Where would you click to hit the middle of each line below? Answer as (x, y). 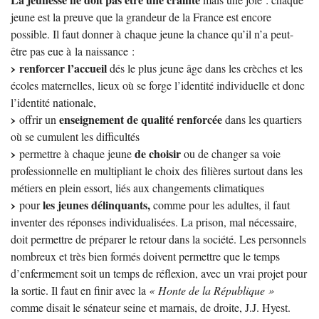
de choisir (158, 153)
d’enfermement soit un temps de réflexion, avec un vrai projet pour (159, 273)
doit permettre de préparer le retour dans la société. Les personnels (158, 239)
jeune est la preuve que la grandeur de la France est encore (141, 16)
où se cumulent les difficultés (75, 136)
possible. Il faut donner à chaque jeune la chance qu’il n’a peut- (152, 33)
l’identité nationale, (53, 102)
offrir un (37, 119)
